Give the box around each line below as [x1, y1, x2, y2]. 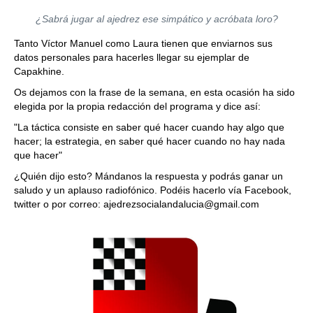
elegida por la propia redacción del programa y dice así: [14, 101, 261, 112]
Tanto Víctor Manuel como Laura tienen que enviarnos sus [14, 38, 272, 50]
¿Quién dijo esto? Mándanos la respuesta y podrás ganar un [14, 170, 283, 182]
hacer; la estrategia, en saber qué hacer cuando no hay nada [14, 136, 285, 147]
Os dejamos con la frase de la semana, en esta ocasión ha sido [14, 87, 295, 99]
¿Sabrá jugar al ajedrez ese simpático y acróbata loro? [35, 13, 278, 25]
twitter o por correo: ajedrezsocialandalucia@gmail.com [14, 198, 259, 210]
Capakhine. [14, 66, 64, 78]
